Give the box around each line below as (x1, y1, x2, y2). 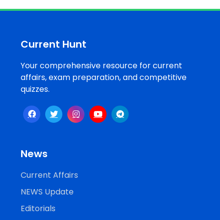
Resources (29, 73, 65, 82)
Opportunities (29, 29, 77, 39)
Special (29, 106, 54, 116)
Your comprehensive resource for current (21, 59, 182, 71)
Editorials (21, 202, 55, 214)
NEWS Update (21, 186, 74, 197)
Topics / (29, 116, 57, 126)
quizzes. (21, 83, 50, 95)
